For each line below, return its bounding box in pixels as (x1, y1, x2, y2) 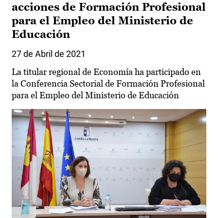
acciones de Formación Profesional (12, 1, 206, 14)
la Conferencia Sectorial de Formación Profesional (12, 78, 205, 89)
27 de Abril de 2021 (12, 49, 86, 59)
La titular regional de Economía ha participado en (12, 67, 201, 77)
